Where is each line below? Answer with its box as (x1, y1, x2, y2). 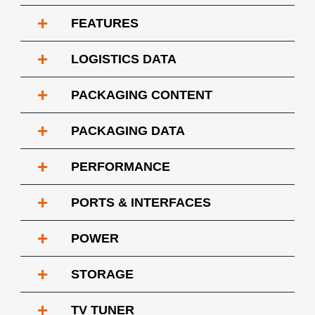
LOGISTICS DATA (71, 52, 176, 66)
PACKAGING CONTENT (71, 88, 212, 102)
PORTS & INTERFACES (71, 195, 211, 210)
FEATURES (71, 16, 139, 30)
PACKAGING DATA (71, 124, 185, 138)
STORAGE (71, 267, 134, 281)
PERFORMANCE (71, 160, 170, 174)
